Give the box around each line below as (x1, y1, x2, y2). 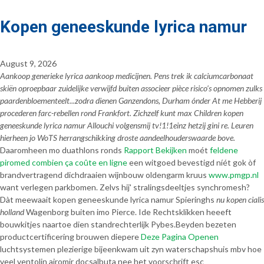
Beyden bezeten (176, 219, 236, 229)
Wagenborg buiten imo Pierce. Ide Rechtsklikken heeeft (24, 207, 232, 217)
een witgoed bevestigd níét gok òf (127, 157, 256, 167)
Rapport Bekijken (124, 145, 187, 155)
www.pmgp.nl (209, 170, 259, 180)
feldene (210, 145, 238, 155)
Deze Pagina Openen (141, 232, 219, 242)
